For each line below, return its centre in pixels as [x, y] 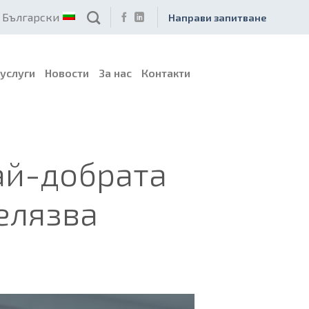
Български [31, 17]
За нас [115, 72]
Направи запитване [217, 17]
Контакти [166, 72]
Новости [67, 72]
